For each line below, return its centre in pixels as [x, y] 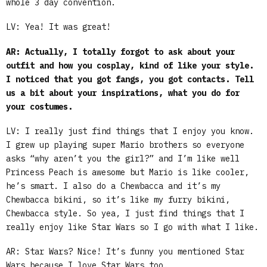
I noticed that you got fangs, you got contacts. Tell [130, 79]
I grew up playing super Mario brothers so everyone [125, 145]
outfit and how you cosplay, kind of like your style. [130, 65]
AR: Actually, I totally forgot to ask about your [120, 52]
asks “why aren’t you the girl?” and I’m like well [123, 158]
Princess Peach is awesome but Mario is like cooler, [128, 172]
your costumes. [39, 106]
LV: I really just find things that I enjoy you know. [130, 131]
